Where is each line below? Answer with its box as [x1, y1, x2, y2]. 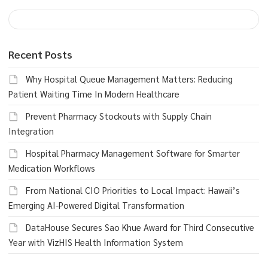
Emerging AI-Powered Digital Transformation [8, 199, 184, 211]
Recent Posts [8, 47, 72, 62]
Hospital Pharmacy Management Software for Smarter [26, 147, 240, 159]
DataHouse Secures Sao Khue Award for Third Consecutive [26, 221, 254, 233]
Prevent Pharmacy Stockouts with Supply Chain [26, 110, 212, 122]
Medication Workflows [8, 162, 95, 174]
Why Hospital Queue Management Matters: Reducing [26, 73, 233, 85]
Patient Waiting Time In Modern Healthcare [8, 88, 179, 100]
